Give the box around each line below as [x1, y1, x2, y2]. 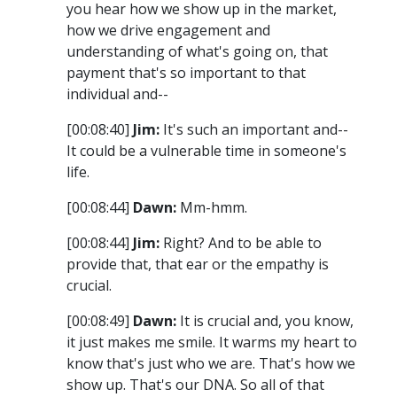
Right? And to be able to [160, 233, 322, 253]
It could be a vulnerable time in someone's [66, 141, 346, 161]
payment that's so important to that [66, 63, 306, 83]
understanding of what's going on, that [66, 42, 328, 62]
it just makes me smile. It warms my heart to [66, 332, 357, 353]
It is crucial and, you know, [176, 311, 354, 331]
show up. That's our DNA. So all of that [66, 375, 324, 395]
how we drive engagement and [66, 20, 270, 41]
